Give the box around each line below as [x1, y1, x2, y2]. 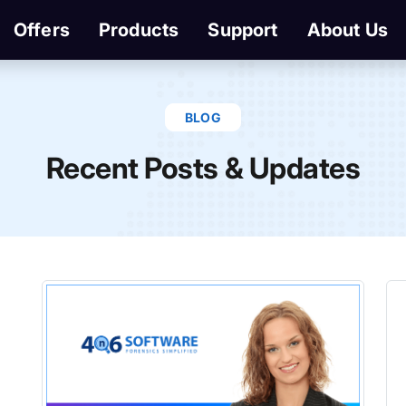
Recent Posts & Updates [45, 150, 361, 186]
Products [98, 19, 179, 41]
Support [208, 19, 278, 41]
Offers [13, 19, 70, 41]
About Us [306, 19, 389, 41]
